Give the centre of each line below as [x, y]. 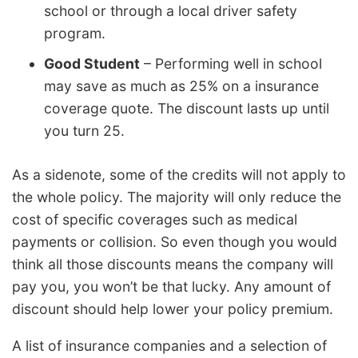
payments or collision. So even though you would [175, 242]
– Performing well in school [231, 63]
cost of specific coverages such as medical [155, 220]
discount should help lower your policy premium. [173, 309]
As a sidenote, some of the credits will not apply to [179, 175]
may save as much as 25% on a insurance [181, 86]
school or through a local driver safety [171, 10]
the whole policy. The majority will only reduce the [177, 197]
